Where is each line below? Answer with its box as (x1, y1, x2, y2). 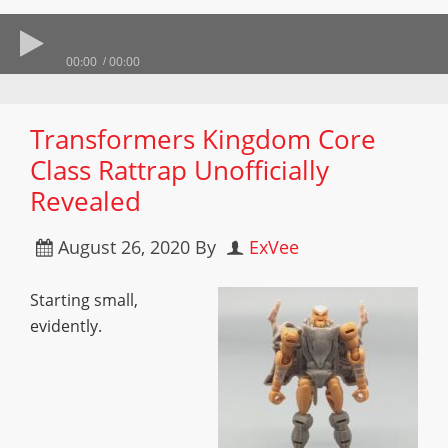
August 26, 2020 (58, 235, 190, 259)
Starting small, (30, 289, 138, 311)
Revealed (30, 183, 141, 219)
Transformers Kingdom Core (30, 121, 376, 157)
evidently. (30, 315, 102, 337)
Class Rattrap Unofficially (30, 152, 329, 188)
